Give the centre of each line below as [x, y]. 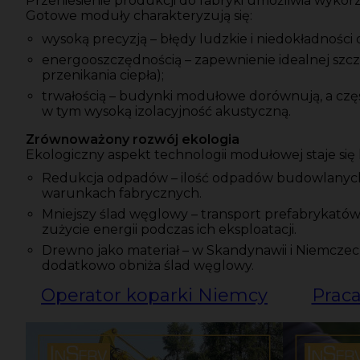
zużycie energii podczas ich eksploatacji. [169, 230]
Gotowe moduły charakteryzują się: [139, 16]
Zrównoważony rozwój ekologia [133, 140]
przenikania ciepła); [103, 76]
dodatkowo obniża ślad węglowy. [148, 266]
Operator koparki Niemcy [154, 296]
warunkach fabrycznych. [122, 194]
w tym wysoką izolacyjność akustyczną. [166, 112]
